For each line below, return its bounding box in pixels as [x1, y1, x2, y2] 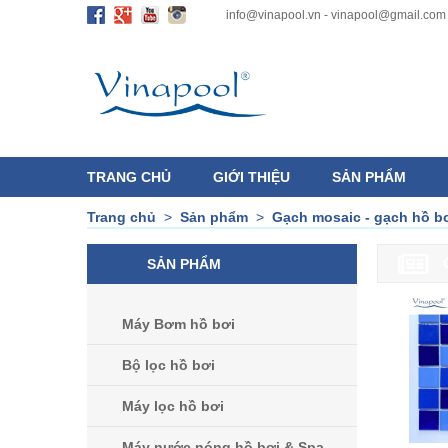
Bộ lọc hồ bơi [122, 357, 215, 374]
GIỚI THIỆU [213, 169, 290, 186]
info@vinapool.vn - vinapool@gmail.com [226, 8, 446, 22]
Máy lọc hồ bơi [122, 398, 224, 415]
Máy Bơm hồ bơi [122, 316, 235, 333]
